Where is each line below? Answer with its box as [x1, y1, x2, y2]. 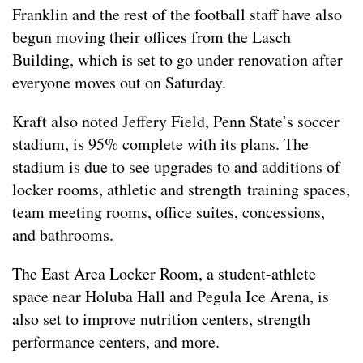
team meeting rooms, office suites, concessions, [12, 201, 325, 224]
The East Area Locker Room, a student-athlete [12, 263, 316, 285]
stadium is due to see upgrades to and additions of [12, 156, 340, 178]
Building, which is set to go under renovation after [12, 49, 343, 71]
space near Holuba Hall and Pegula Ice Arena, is [12, 285, 329, 308]
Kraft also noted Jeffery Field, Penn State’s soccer [12, 110, 340, 133]
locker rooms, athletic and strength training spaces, [12, 178, 350, 201]
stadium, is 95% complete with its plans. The [12, 133, 309, 156]
